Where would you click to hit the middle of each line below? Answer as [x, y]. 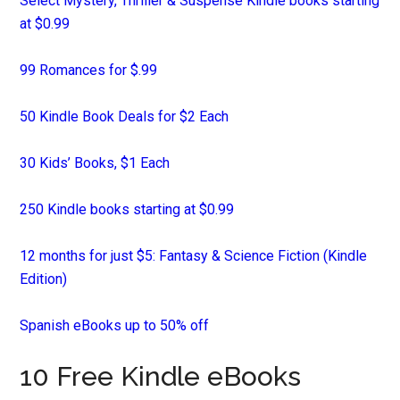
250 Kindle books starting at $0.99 [127, 209]
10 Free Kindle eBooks [161, 376]
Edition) [44, 279]
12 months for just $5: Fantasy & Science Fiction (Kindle [194, 256]
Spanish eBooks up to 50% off [115, 325]
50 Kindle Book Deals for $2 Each [125, 117]
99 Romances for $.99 [89, 70]
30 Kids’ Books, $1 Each [95, 163]
